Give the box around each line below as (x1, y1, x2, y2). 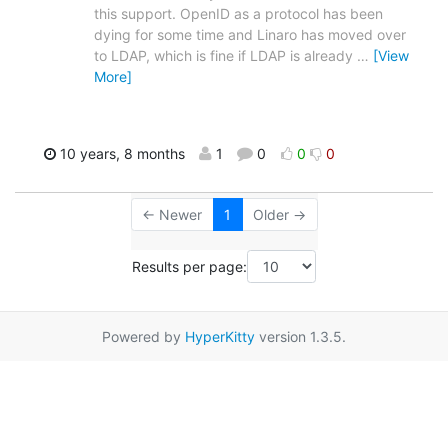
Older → (253, 205, 306, 223)
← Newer (142, 205, 202, 223)
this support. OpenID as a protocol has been (94, 4, 383, 22)
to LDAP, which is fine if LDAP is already (94, 46, 357, 64)
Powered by (102, 328, 185, 346)
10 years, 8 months (55, 144, 185, 162)
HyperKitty (185, 328, 255, 346)
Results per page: (132, 257, 247, 275)
